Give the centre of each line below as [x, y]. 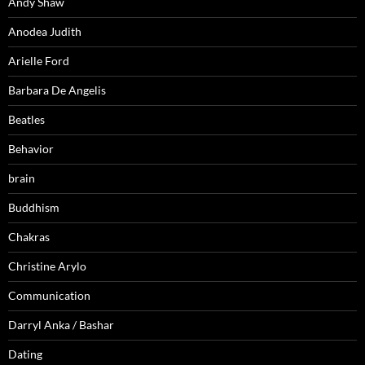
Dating [25, 354]
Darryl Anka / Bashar [61, 325]
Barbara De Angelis [57, 90]
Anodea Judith [45, 32]
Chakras [29, 237]
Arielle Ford [39, 61]
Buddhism [34, 208]
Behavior [31, 149]
